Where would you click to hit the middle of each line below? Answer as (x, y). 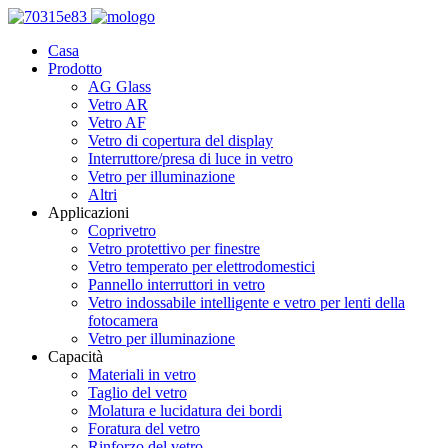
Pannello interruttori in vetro (176, 284)
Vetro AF (117, 122)
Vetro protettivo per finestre (174, 248)
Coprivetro (122, 230)
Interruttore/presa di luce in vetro (190, 158)
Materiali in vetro (142, 374)
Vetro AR (118, 104)
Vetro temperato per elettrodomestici (201, 266)
